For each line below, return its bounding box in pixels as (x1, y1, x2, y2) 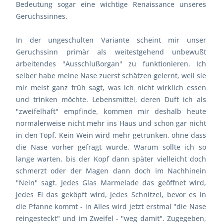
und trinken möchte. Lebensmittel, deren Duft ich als (16, 94, 206, 104)
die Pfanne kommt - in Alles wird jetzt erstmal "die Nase (16, 201, 206, 211)
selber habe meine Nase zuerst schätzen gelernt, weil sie (16, 70, 206, 80)
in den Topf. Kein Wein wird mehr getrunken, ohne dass (16, 130, 206, 140)
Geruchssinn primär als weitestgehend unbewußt (16, 47, 206, 56)
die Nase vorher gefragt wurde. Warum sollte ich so (16, 142, 206, 152)
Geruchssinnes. (16, 11, 67, 21)
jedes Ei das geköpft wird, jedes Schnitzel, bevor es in (16, 189, 206, 199)
